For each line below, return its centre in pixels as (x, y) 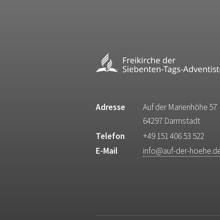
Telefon (110, 136)
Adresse (111, 107)
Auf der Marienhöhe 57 (180, 107)
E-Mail (107, 151)
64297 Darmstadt (171, 121)
